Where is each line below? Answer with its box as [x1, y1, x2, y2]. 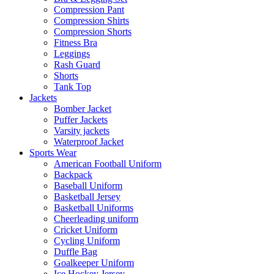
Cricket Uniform [54, 224, 117, 235]
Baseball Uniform [54, 180, 122, 191]
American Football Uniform [54, 158, 161, 169]
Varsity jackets [54, 125, 109, 136]
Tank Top [54, 81, 91, 92]
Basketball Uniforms [54, 202, 133, 213]
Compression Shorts [54, 26, 131, 37]
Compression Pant [54, 4, 124, 15]
